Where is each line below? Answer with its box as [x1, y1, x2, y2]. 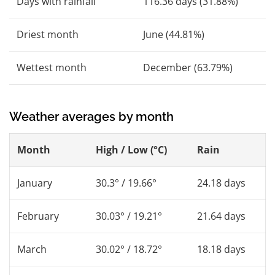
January [17, 176, 52, 190]
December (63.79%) [143, 60, 233, 74]
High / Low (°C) [96, 142, 167, 157]
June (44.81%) [143, 27, 204, 41]
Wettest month [17, 60, 87, 74]
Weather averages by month [9, 109, 174, 124]
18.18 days [197, 242, 246, 256]
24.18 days [197, 176, 246, 190]
